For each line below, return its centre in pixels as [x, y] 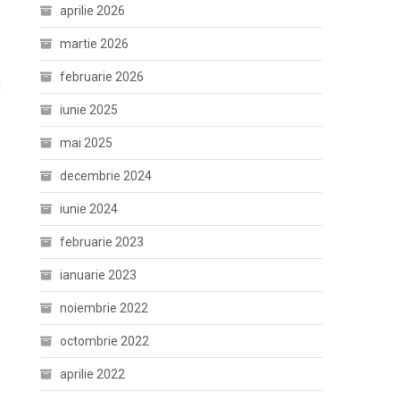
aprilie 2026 [93, 10]
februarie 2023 [102, 242]
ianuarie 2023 [99, 275]
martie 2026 [95, 43]
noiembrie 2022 [104, 308]
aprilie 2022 [93, 374]
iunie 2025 [89, 109]
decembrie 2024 [106, 175]
